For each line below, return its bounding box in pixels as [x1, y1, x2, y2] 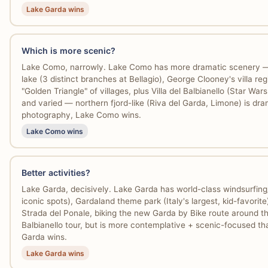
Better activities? [21, 167, 90, 178]
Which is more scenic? [21, 45, 115, 56]
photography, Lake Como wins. [21, 109, 141, 120]
